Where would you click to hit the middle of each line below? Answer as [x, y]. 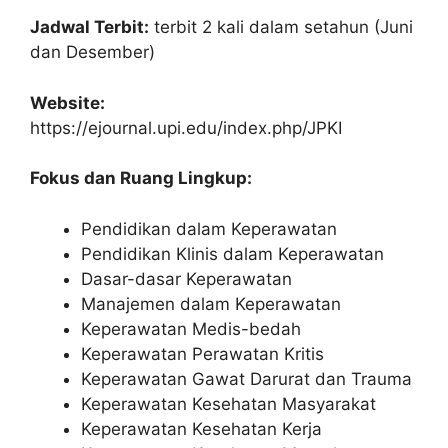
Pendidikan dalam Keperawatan [209, 228]
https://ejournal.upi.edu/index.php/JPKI [186, 127]
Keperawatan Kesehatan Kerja [201, 428]
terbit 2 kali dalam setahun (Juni [281, 27]
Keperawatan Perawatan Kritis [202, 353]
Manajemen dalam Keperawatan [211, 303]
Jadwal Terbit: [89, 27]
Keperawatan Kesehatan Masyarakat [228, 403]
